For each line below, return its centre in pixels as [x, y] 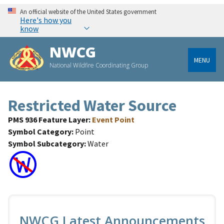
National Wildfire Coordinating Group [99, 65]
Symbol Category [40, 132]
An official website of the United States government [88, 12]
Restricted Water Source [92, 106]
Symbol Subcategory [46, 144]
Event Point [113, 120]
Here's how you [46, 20]
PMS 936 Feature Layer [48, 120]
